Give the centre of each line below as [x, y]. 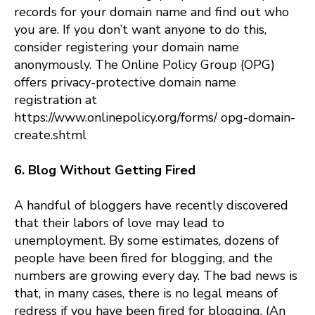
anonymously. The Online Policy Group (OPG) [144, 64]
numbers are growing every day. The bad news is [156, 275]
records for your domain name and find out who [152, 12]
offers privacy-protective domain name [125, 82]
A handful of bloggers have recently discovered [151, 205]
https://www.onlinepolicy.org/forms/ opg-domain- [155, 117]
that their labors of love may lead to [119, 223]
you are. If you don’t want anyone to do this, [140, 29]
